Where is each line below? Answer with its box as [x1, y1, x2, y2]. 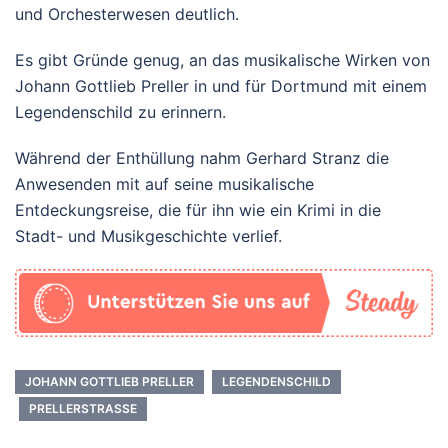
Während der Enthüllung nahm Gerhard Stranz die [15, 147, 389, 168]
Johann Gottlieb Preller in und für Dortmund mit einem [15, 75, 427, 96]
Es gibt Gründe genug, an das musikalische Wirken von [15, 49, 430, 70]
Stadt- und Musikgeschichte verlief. [15, 225, 282, 246]
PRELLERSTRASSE [29, 400, 130, 416]
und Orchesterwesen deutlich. [15, 3, 239, 24]
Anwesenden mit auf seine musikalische [15, 173, 314, 194]
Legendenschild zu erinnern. [15, 101, 226, 122]
